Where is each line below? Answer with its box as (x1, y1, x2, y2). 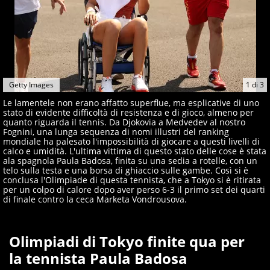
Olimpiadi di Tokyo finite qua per (9, 231, 245, 251)
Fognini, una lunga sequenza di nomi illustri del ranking (3, 126, 229, 137)
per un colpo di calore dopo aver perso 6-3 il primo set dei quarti (3, 184, 265, 195)
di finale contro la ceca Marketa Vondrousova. (3, 193, 187, 205)
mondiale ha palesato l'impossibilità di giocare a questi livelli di (3, 136, 260, 147)
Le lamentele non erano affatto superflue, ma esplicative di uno (3, 97, 259, 108)
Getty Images (9, 80, 54, 90)
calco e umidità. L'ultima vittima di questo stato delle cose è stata (3, 145, 266, 157)
